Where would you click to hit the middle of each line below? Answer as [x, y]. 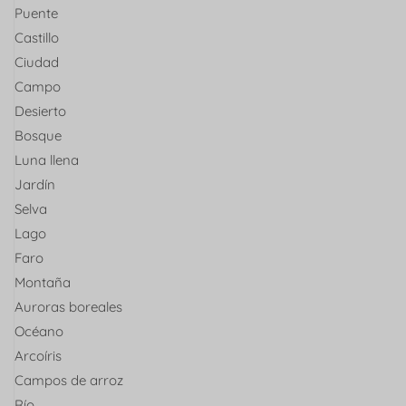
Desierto [40, 111]
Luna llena [47, 159]
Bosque [38, 135]
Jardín [35, 184]
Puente [36, 13]
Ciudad [37, 62]
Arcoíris [38, 355]
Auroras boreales [68, 306]
